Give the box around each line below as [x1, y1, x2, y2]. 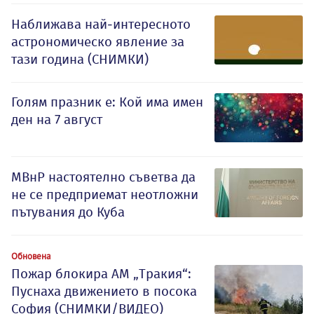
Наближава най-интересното [11, 16, 191, 33]
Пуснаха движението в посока [11, 283, 197, 300]
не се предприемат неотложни [11, 186, 198, 203]
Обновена [11, 250, 50, 262]
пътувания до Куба [11, 204, 125, 221]
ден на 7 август [11, 111, 102, 128]
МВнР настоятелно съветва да [11, 169, 196, 186]
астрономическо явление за [11, 34, 184, 50]
